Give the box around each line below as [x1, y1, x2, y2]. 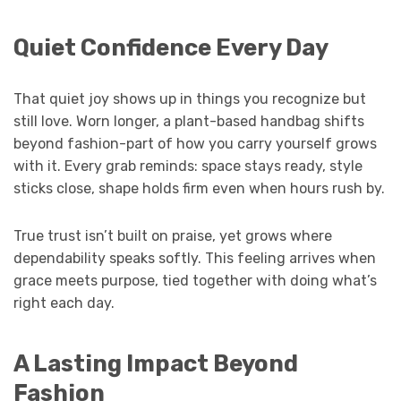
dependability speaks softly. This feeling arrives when [13, 250, 376, 268]
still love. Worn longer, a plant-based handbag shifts [13, 113, 364, 131]
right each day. [13, 294, 115, 312]
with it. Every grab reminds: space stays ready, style [13, 158, 363, 175]
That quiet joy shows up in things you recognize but [13, 90, 366, 108]
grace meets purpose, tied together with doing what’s [13, 272, 377, 290]
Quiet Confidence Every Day [13, 34, 328, 62]
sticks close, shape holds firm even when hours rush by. [13, 180, 385, 198]
